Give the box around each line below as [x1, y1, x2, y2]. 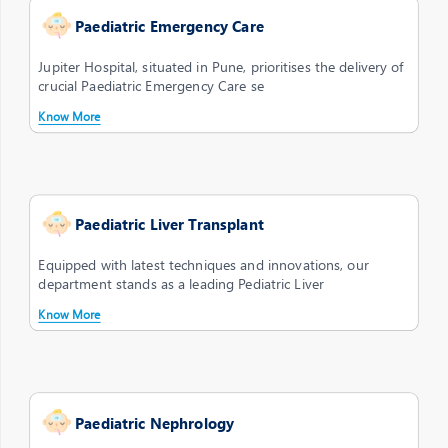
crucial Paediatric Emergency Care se [38, 75, 264, 96]
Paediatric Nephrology [75, 412, 235, 433]
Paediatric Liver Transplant [75, 213, 264, 235]
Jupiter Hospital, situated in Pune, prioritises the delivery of [38, 56, 404, 76]
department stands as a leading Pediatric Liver [38, 274, 324, 294]
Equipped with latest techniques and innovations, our [38, 254, 369, 275]
